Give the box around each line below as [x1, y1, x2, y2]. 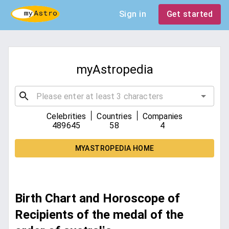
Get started [166, 9, 213, 19]
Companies [142, 111, 183, 122]
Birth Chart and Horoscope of [15, 191, 180, 206]
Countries [97, 111, 132, 122]
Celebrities [46, 111, 86, 122]
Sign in [119, 9, 146, 19]
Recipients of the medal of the [15, 208, 184, 222]
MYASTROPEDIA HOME [75, 144, 154, 153]
